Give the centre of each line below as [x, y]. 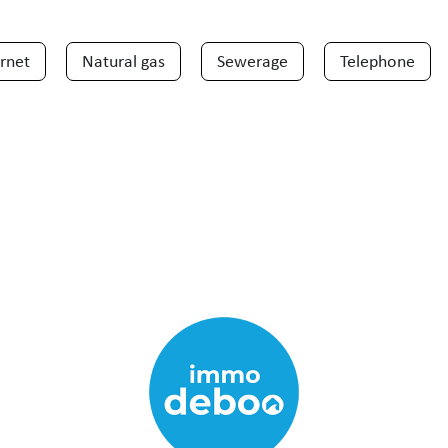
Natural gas [123, 61]
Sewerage [252, 61]
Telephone [377, 61]
